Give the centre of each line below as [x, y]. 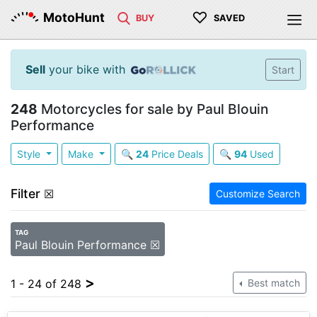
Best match [272, 283]
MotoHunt [74, 17]
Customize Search [258, 194]
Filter [25, 194]
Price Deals [175, 154]
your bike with [85, 69]
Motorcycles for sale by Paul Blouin [153, 109]
